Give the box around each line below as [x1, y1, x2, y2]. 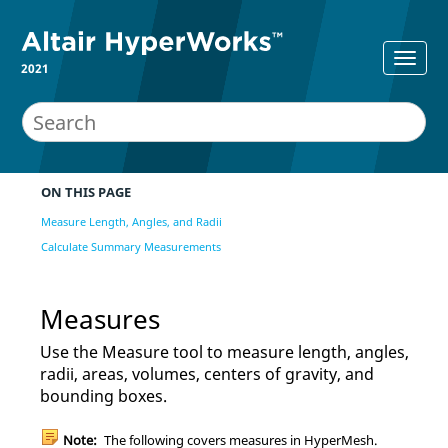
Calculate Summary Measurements [41, 238, 221, 254]
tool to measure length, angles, [169, 340, 409, 363]
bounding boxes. [40, 384, 167, 407]
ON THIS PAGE [41, 183, 131, 201]
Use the [40, 340, 102, 363]
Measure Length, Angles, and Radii [41, 213, 222, 229]
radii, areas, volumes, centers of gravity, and [40, 362, 374, 385]
